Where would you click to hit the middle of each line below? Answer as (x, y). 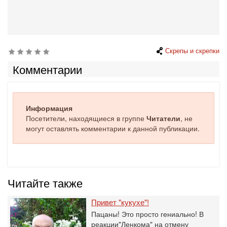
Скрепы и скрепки (192, 51)
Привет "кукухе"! (120, 202)
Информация (49, 108)
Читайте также (45, 183)
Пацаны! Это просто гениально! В (147, 214)
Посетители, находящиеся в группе (86, 118)
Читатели (163, 118)
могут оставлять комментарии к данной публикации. (113, 128)
